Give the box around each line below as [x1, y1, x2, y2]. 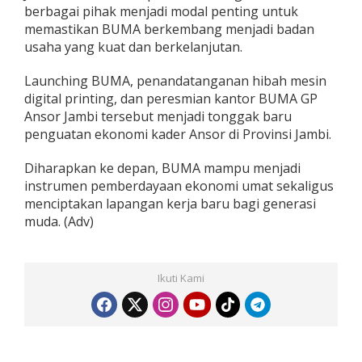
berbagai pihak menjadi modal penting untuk [24, 2, 298, 21]
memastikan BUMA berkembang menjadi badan [24, 20, 314, 39]
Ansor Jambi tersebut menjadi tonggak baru [24, 107, 292, 126]
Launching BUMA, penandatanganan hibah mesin [24, 72, 326, 90]
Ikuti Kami [158, 271, 204, 286]
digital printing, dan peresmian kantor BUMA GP [24, 90, 318, 108]
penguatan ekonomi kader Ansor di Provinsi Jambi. [24, 125, 331, 144]
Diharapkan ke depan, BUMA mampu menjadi [24, 159, 301, 178]
